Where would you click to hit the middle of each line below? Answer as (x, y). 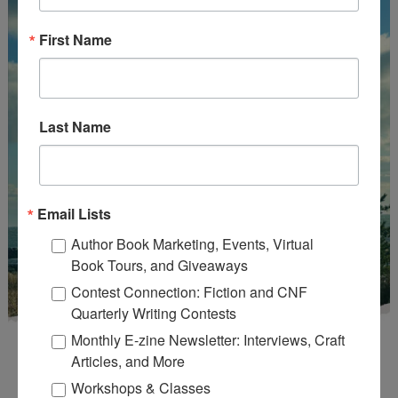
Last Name (75, 127)
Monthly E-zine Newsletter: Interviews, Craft (208, 340)
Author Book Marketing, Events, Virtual (192, 244)
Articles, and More (128, 361)
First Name (76, 40)
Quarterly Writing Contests (154, 313)
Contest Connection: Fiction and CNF (189, 292)
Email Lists (74, 214)
